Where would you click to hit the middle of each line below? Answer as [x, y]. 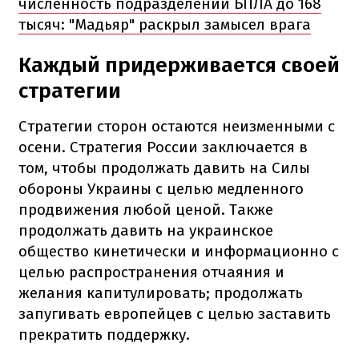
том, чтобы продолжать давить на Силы [164, 167]
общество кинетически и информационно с [179, 251]
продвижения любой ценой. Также [146, 209]
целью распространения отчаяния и [151, 272]
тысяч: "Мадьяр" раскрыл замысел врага [165, 24]
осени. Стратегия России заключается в [163, 147]
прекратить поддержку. [104, 334]
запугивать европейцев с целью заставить [175, 313]
